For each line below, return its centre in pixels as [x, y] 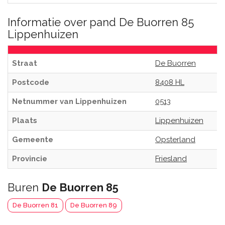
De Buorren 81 [35, 205]
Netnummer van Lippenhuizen [69, 101]
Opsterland [175, 140]
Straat [25, 63]
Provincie [30, 159]
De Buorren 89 [94, 205]
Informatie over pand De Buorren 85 [101, 22]
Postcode [31, 82]
